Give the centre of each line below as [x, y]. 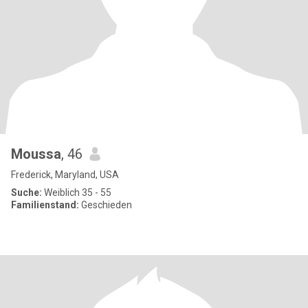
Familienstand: [45, 205]
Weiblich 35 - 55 [77, 192]
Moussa [36, 154]
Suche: [26, 192]
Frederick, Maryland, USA [65, 175]
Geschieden [106, 205]
